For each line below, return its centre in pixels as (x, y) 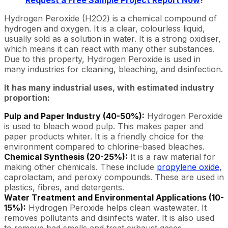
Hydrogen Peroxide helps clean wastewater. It (116, 208)
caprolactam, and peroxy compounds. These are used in (114, 177)
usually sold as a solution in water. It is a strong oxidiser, (112, 39)
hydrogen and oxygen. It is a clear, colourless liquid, (105, 28)
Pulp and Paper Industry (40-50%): (74, 116)
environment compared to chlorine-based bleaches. (104, 147)
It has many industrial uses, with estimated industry (109, 88)
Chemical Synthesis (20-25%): (66, 157)
